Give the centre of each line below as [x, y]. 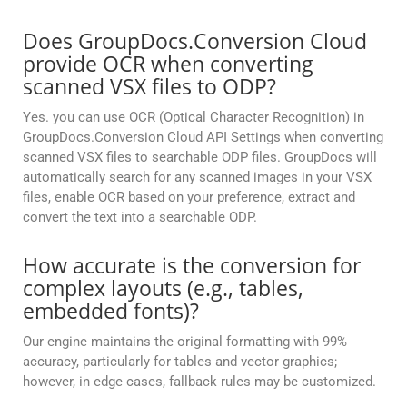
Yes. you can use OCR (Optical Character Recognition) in [194, 118]
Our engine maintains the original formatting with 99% [185, 342]
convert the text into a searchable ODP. [140, 218]
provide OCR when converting [168, 64]
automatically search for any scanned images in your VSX [197, 178]
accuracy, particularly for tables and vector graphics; [180, 362]
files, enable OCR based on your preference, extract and [189, 198]
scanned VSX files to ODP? [149, 87]
